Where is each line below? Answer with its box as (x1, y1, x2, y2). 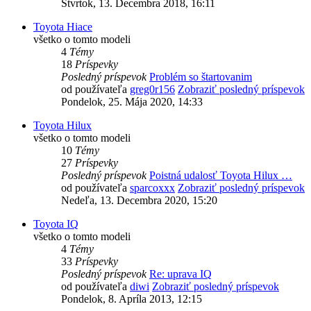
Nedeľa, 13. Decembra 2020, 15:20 (61, 194, 217, 207)
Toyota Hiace (33, 21, 92, 33)
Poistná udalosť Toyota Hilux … (149, 169, 292, 182)
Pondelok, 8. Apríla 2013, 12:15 (61, 293, 202, 305)
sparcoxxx (130, 182, 175, 194)
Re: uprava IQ (149, 268, 212, 280)
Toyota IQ (33, 218, 78, 230)
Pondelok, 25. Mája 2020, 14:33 (61, 96, 203, 108)
